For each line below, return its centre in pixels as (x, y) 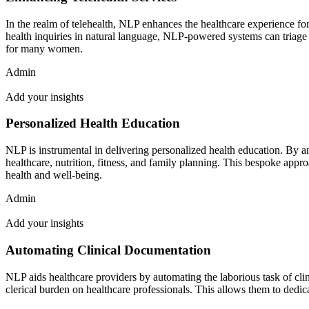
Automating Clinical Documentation (108, 250)
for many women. (44, 48)
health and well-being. (54, 175)
